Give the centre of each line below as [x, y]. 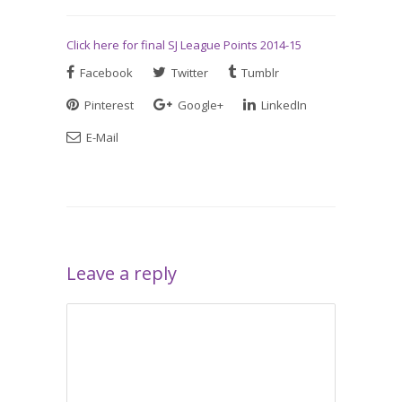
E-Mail [101, 137]
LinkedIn [283, 105]
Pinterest [108, 105]
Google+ [199, 105]
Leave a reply [122, 273]
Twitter [188, 73]
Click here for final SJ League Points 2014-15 [184, 45]
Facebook [105, 73]
